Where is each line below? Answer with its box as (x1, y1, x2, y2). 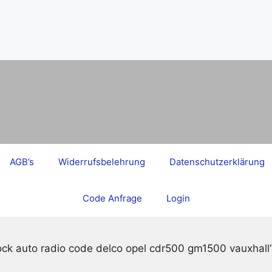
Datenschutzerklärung (169, 156, 265, 168)
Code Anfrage (82, 192, 142, 204)
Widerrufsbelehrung (58, 156, 145, 168)
